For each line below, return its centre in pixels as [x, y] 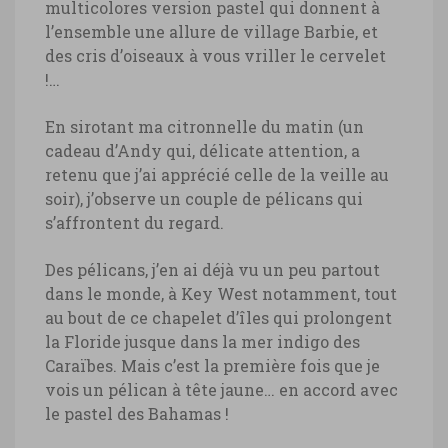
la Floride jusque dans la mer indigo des [202, 341]
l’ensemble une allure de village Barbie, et [211, 31]
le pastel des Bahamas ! [137, 413]
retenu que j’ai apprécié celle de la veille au [217, 174]
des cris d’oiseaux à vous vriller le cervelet [215, 55]
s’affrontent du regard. [134, 222]
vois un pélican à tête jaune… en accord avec [221, 389]
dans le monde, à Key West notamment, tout [221, 293]
